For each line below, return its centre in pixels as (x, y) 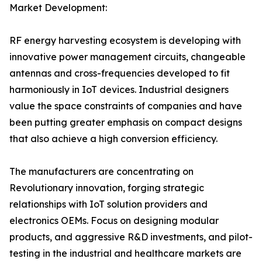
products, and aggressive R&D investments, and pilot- (131, 237)
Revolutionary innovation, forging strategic (107, 188)
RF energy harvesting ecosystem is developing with (125, 41)
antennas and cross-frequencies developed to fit (120, 73)
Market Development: (58, 8)
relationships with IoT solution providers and (108, 204)
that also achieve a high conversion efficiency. (113, 139)
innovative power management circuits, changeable (127, 57)
